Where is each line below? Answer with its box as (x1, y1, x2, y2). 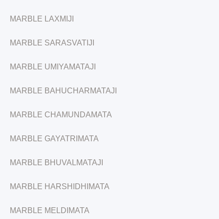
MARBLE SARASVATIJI (10, 39, 94, 47)
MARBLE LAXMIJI (10, 15, 74, 23)
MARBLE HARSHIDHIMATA (10, 182, 109, 191)
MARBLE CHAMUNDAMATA (10, 110, 112, 119)
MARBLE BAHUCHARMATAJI (10, 87, 117, 95)
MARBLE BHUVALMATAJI (10, 158, 103, 167)
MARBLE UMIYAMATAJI (10, 63, 96, 71)
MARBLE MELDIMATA (10, 206, 89, 215)
